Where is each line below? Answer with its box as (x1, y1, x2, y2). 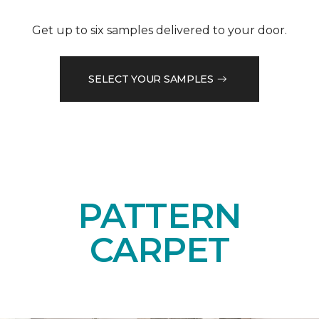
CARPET (89, 229, 230, 271)
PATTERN (78, 195, 241, 237)
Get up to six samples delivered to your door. (32, 23, 287, 38)
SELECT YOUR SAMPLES (88, 72, 214, 85)
